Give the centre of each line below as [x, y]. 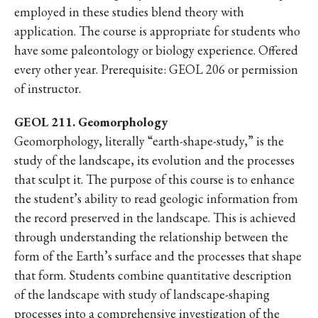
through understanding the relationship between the [151, 237]
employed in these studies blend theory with [129, 12]
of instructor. [48, 88]
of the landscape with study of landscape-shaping [142, 294]
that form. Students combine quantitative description [153, 275]
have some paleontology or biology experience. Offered [156, 50]
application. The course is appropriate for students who [157, 31]
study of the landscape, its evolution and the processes [154, 160]
